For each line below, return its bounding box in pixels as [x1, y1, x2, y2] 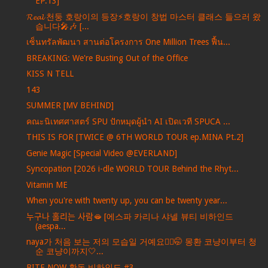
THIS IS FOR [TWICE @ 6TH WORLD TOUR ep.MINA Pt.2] [26, 132, 243, 142]
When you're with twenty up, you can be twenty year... [26, 196, 227, 206]
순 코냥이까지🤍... [35, 246, 103, 257]
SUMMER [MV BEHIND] [26, 100, 114, 111]
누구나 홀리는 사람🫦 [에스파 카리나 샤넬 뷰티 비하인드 [26, 211, 233, 221]
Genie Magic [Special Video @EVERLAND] [26, 148, 177, 158]
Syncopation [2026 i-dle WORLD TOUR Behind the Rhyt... [26, 164, 239, 174]
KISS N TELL [26, 69, 74, 79]
